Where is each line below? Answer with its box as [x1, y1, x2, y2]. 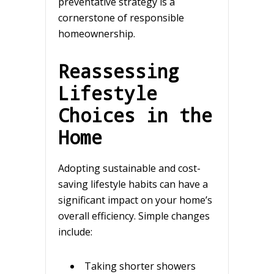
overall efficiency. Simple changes [58, 209, 210, 223]
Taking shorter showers [84, 259, 196, 273]
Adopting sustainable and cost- [58, 161, 201, 175]
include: [58, 224, 92, 239]
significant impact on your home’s [58, 193, 212, 207]
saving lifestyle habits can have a [58, 177, 208, 191]
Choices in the [58, 102, 212, 127]
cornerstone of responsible [58, 10, 184, 24]
